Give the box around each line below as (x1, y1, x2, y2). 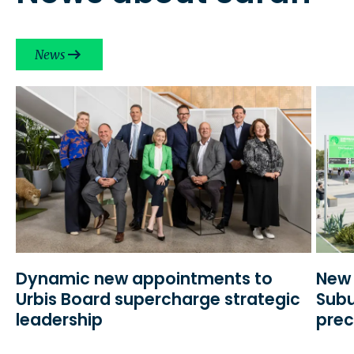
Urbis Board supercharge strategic (16, 287, 301, 311)
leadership (16, 307, 104, 331)
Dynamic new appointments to (16, 266, 273, 290)
